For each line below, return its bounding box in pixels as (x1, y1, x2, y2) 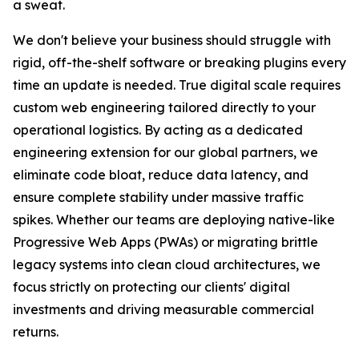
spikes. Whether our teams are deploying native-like (13, 212, 335, 228)
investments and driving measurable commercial (13, 301, 314, 318)
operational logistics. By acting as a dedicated (13, 122, 303, 139)
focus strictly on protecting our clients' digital (13, 279, 290, 296)
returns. (13, 324, 58, 341)
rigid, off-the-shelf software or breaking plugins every (13, 54, 346, 71)
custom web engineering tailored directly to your (13, 99, 316, 116)
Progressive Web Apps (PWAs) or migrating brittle (13, 234, 318, 251)
